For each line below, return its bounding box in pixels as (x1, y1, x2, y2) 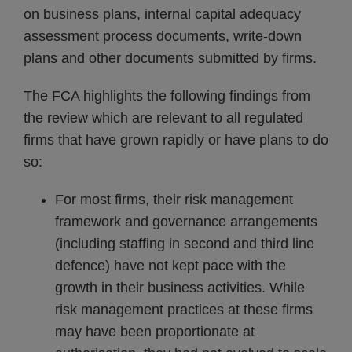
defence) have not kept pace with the (55, 258, 286, 273)
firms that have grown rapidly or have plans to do (24, 132, 328, 148)
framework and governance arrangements (55, 214, 317, 229)
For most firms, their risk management (55, 192, 293, 207)
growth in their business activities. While (55, 280, 305, 295)
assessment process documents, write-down (24, 28, 302, 44)
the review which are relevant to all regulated (24, 110, 303, 126)
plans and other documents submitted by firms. (24, 50, 317, 66)
